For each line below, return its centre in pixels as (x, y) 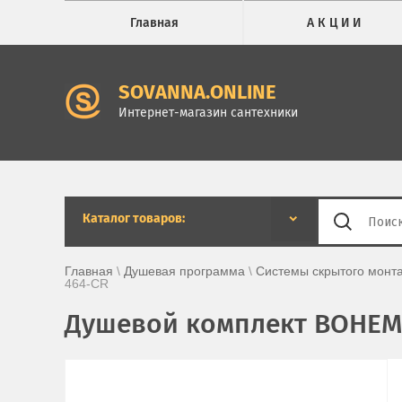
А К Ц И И (334, 23)
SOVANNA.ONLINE (197, 92)
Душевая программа (184, 271)
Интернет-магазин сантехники (208, 113)
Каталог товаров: (134, 218)
